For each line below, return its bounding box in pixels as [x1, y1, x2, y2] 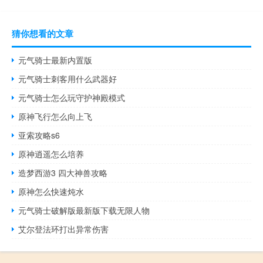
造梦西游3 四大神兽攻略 [18, 167, 108, 179]
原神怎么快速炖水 [18, 186, 85, 198]
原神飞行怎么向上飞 [18, 110, 93, 123]
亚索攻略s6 [18, 129, 60, 141]
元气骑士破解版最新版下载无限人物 [18, 204, 150, 217]
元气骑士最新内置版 [18, 54, 93, 66]
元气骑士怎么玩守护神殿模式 [18, 92, 126, 104]
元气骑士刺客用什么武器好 [18, 73, 117, 85]
